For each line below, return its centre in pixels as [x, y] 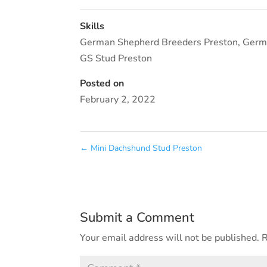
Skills [92, 27]
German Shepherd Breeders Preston [159, 43]
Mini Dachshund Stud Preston [145, 148]
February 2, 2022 [118, 100]
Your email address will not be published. [170, 238]
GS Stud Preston [116, 59]
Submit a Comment [137, 218]
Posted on [102, 84]
